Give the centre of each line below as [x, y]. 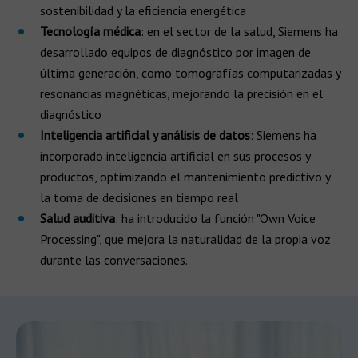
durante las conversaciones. [114, 260]
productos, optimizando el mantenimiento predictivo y [185, 177]
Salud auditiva [78, 218]
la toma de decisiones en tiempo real [139, 197]
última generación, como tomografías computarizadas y [190, 73]
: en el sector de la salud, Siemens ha [239, 31]
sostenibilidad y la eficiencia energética [143, 10]
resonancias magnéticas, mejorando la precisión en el [181, 93]
